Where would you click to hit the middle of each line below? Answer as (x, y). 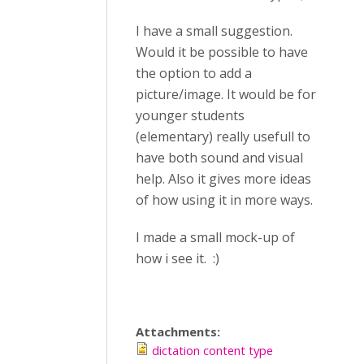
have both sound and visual (219, 158)
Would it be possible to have (222, 52)
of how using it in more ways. (224, 200)
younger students (190, 115)
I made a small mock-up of (215, 237)
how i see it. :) (178, 258)
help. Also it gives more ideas (223, 179)
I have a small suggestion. (214, 31)
